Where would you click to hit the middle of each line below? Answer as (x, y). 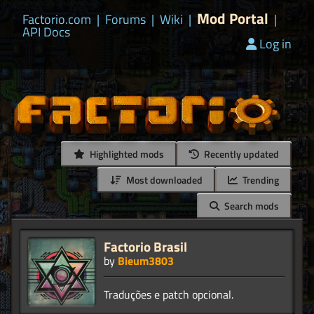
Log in (275, 44)
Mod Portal (233, 18)
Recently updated (240, 154)
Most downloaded (163, 180)
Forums (125, 19)
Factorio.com (57, 19)
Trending (260, 180)
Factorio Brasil (145, 247)
